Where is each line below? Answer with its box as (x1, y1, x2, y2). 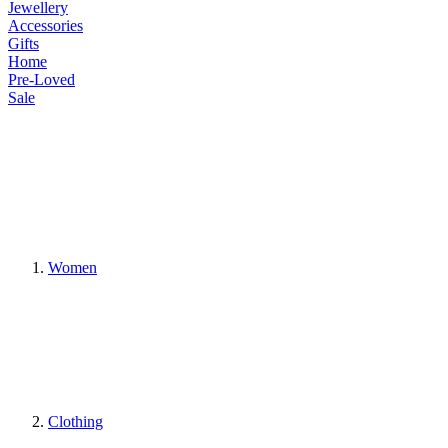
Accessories (8, 17, 83, 34)
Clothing (48, 413, 103, 430)
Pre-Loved (8, 71, 75, 88)
